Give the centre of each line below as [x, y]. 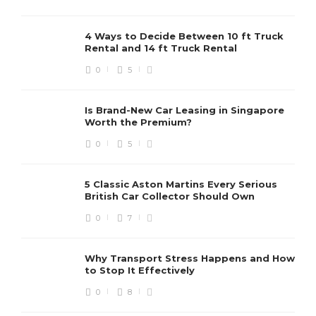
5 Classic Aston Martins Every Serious [181, 184]
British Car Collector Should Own [171, 196]
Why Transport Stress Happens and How [190, 259]
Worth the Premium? [140, 122]
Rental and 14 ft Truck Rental [162, 48]
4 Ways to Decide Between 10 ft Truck [184, 36]
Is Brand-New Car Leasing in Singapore [184, 110]
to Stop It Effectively [141, 271]
